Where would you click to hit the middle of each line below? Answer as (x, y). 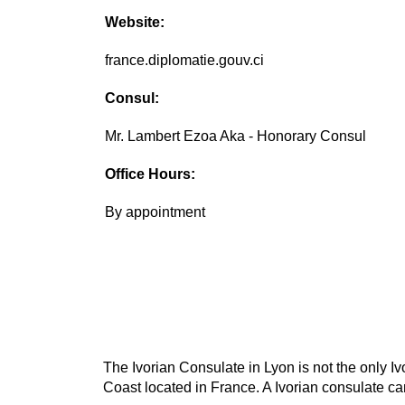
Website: (135, 23)
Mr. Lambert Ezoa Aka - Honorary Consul (236, 137)
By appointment (155, 212)
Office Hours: (151, 174)
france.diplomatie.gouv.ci (185, 61)
